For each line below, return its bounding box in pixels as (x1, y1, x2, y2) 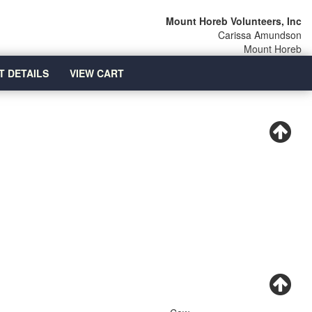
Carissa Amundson (218, 28, 302, 42)
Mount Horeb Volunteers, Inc (166, 14, 302, 28)
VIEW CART (69, 66, 124, 80)
